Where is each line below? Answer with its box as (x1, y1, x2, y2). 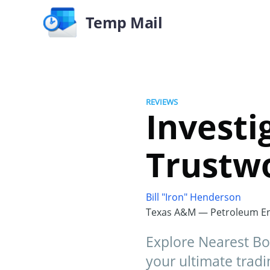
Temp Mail (85, 11, 163, 33)
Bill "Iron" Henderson (146, 190, 241, 204)
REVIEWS (146, 96, 178, 107)
